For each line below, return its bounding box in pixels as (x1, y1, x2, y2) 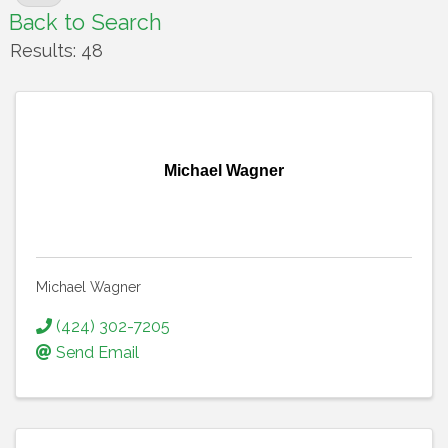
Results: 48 (10, 40, 103, 61)
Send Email (56, 343, 139, 362)
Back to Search (9, 10, 162, 35)
